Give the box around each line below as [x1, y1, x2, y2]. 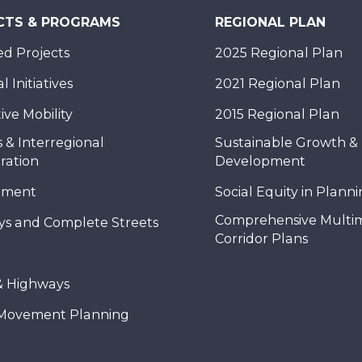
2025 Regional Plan [215, 44, 343, 61]
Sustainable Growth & [215, 134, 358, 150]
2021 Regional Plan [215, 75, 340, 91]
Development [215, 153, 305, 169]
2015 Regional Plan [215, 106, 339, 122]
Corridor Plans [215, 230, 308, 246]
